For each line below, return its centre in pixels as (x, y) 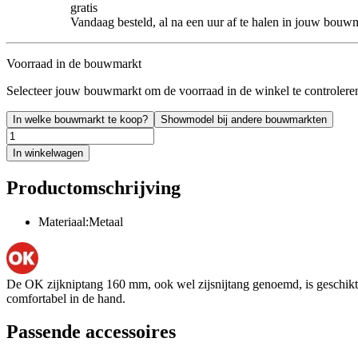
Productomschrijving (93, 187)
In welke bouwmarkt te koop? (80, 119)
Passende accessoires (91, 332)
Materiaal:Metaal (81, 221)
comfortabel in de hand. (66, 298)
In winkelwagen (48, 153)
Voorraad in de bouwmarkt (74, 63)
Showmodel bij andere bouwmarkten (244, 119)
